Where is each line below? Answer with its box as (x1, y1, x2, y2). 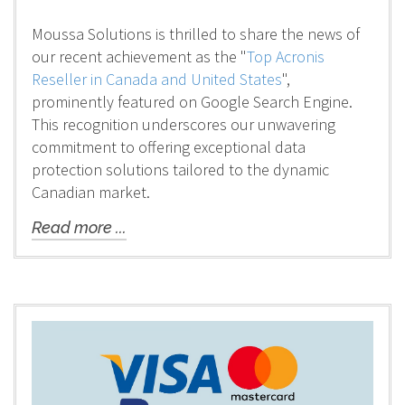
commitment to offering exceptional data (31, 136, 306, 157)
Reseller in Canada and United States (31, 68, 282, 89)
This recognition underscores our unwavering (31, 113, 335, 135)
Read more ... (31, 218, 127, 238)
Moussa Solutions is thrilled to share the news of (31, 23, 360, 44)
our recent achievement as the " (31, 45, 247, 67)
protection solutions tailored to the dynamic (31, 158, 329, 180)
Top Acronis (246, 45, 325, 67)
